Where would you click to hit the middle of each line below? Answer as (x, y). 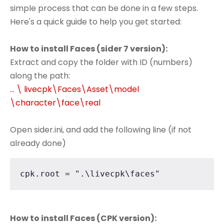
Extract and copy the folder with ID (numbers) (101, 62)
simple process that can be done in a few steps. (104, 8)
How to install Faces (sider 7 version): (89, 49)
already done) (38, 143)
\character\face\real (55, 103)
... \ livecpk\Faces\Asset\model (74, 89)
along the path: (40, 76)
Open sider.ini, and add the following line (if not (101, 130)
